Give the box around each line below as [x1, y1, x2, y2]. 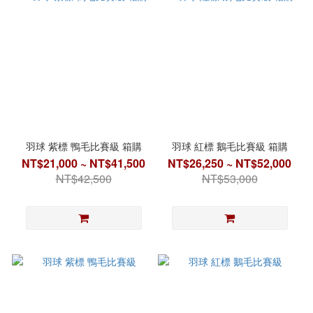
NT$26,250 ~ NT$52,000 [168, 154, 291, 171]
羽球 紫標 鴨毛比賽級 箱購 [25, 138, 142, 153]
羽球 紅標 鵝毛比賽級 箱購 [171, 138, 288, 153]
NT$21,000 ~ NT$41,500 [22, 154, 145, 171]
